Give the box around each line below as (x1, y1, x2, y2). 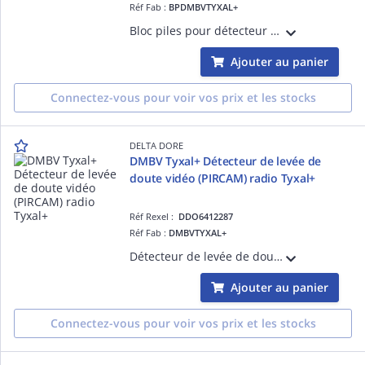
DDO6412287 (178, 209, 234, 222)
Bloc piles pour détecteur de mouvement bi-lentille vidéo (270, 22, 280, 38)
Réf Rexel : (130, 209, 179, 222)
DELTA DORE (130, 139, 184, 152)
